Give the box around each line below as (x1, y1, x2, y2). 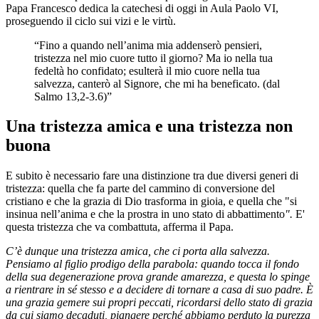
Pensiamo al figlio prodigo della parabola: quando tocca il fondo (6, 258, 299, 271)
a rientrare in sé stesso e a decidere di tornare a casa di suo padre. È (6, 283, 313, 296)
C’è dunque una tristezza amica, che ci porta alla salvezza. (6, 245, 270, 258)
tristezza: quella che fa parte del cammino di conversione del (6, 182, 275, 195)
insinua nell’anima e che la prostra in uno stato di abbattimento (6, 208, 285, 221)
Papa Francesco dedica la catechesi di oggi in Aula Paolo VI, (6, 1, 278, 14)
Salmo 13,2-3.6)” (34, 90, 112, 103)
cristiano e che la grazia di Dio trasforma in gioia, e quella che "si (6, 195, 297, 208)
